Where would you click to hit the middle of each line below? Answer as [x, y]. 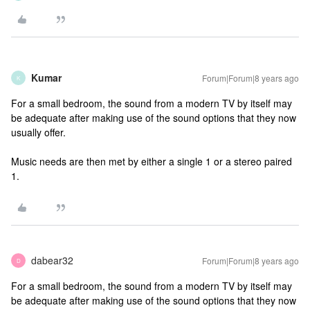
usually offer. [38, 132]
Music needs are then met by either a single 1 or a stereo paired [152, 161]
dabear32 [52, 260]
